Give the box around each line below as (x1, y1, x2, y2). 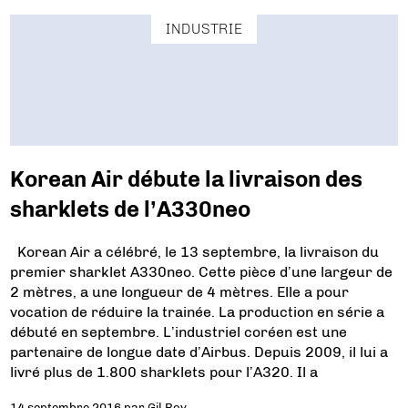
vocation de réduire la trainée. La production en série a (10, 303, 385, 321)
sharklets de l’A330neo (10, 196, 251, 223)
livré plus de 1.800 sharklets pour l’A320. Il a (10, 363, 319, 381)
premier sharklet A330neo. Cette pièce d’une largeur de (10, 263, 393, 280)
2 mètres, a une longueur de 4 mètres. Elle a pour (10, 283, 350, 301)
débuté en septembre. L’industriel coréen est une (10, 323, 348, 341)
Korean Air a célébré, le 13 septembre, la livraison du (10, 243, 380, 260)
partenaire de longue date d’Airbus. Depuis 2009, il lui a (10, 343, 389, 361)
